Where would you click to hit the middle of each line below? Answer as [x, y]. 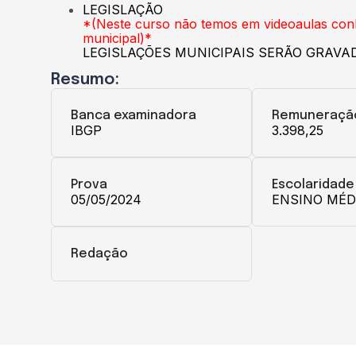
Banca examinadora [133, 116]
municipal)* [117, 39]
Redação [99, 254]
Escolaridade [313, 185]
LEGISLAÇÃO [123, 10]
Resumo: [85, 80]
